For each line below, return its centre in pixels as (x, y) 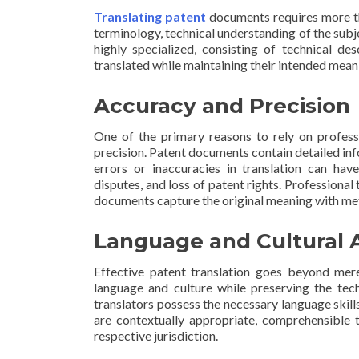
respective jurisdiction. (156, 335)
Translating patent (150, 16)
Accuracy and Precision (222, 106)
